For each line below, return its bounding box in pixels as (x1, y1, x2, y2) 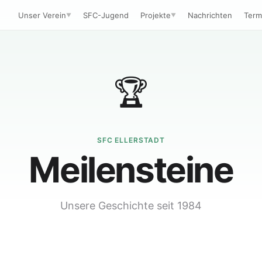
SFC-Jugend (82, 10, 129, 20)
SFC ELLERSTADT (97, 136, 165, 144)
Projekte (140, 10, 171, 20)
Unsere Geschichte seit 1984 (60, 199, 202, 212)
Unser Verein (18, 10, 66, 20)
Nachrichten (187, 10, 232, 20)
